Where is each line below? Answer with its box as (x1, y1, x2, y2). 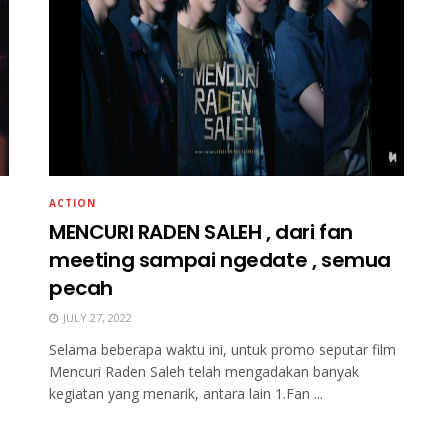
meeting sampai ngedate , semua (49, 245, 392, 274)
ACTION (49, 195, 96, 210)
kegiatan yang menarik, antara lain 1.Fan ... (49, 383, 323, 403)
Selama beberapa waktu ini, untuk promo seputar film (49, 339, 396, 359)
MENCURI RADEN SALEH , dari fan (49, 217, 354, 246)
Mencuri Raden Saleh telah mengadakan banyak (49, 361, 359, 381)
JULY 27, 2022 (60, 309, 132, 325)
